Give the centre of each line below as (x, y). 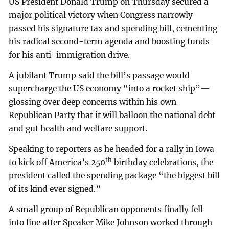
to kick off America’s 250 (57, 162)
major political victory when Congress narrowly (101, 15)
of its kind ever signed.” (55, 189)
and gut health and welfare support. (78, 128)
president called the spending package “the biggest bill (114, 175)
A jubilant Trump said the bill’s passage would (99, 75)
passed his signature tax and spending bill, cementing (113, 29)
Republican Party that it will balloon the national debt (112, 115)
